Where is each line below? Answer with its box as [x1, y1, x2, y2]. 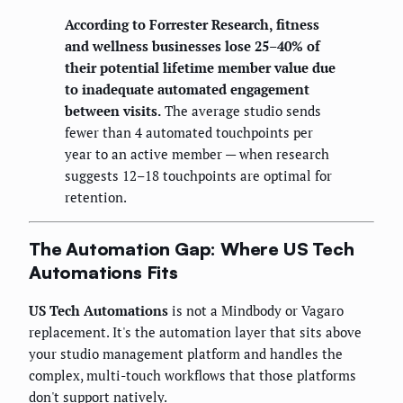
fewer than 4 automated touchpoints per [65, 122, 313, 141]
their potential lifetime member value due [65, 58, 336, 76]
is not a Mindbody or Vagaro [168, 300, 344, 319]
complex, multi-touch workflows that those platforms [29, 365, 356, 384]
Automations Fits [29, 261, 178, 284]
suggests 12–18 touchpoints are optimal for [65, 166, 332, 184]
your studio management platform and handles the [29, 344, 343, 363]
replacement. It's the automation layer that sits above [29, 322, 362, 341]
